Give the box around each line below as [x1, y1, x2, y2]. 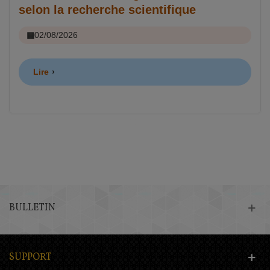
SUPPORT [9, 250, 52, 264]
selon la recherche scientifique [19, 2, 196, 16]
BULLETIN [9, 201, 55, 215]
